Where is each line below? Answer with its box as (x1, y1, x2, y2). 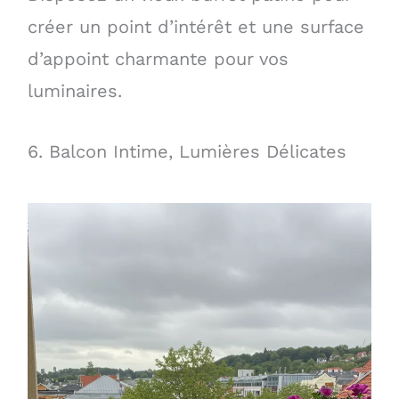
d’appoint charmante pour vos (27, 47, 289, 69)
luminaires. (27, 79, 122, 102)
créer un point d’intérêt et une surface (27, 15, 364, 37)
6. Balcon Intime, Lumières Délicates (27, 140, 346, 162)
